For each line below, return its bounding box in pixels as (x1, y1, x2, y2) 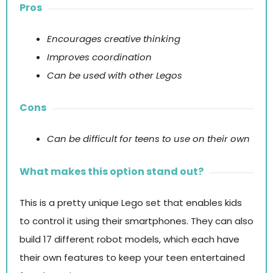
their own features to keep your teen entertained (19, 250, 245, 264)
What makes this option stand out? (19, 164, 204, 179)
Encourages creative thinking (47, 32, 180, 45)
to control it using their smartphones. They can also (19, 214, 253, 227)
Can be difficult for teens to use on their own (47, 132, 250, 146)
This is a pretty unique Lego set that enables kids (19, 196, 242, 209)
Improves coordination (47, 50, 152, 63)
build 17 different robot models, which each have (19, 232, 239, 246)
